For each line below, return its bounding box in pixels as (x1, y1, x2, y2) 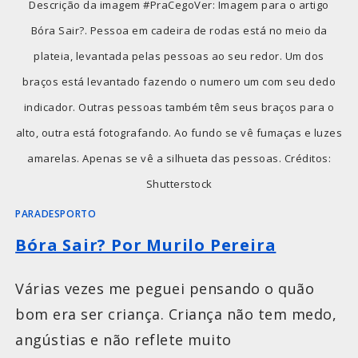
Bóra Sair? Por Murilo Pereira (15, 234, 276, 257)
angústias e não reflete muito (15, 330, 232, 350)
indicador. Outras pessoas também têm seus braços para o (23, 100, 335, 115)
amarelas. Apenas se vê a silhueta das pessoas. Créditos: (27, 151, 331, 166)
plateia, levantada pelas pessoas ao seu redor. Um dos (34, 49, 324, 64)
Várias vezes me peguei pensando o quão (15, 279, 315, 299)
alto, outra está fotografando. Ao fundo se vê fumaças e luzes (15, 125, 343, 141)
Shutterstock (145, 177, 213, 192)
